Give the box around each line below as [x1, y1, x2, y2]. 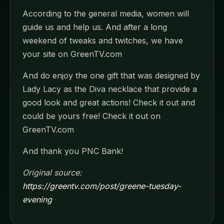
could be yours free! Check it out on [22, 111, 160, 121]
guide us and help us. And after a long [22, 22, 167, 32]
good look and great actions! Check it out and [22, 97, 195, 108]
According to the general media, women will [22, 8, 189, 19]
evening [22, 194, 52, 205]
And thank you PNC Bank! [22, 146, 123, 156]
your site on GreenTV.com [22, 49, 122, 59]
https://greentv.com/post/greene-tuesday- [22, 181, 181, 191]
